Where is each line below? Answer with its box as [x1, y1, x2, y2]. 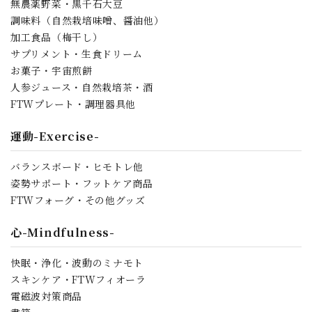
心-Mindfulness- [10, 224, 115, 240]
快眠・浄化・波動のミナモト [10, 255, 144, 270]
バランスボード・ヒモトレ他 [10, 159, 144, 173]
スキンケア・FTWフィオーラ [10, 272, 146, 286]
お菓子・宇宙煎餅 [10, 63, 93, 77]
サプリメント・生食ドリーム [10, 46, 143, 61]
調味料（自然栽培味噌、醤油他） [10, 13, 164, 27]
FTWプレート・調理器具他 [10, 96, 136, 111]
